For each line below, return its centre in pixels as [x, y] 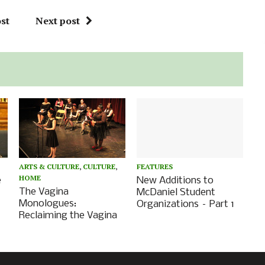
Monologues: [48, 203]
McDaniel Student [176, 192]
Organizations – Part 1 [186, 204]
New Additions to [175, 180]
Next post [58, 21]
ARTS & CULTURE [49, 166]
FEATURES [155, 166]
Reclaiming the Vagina [68, 215]
